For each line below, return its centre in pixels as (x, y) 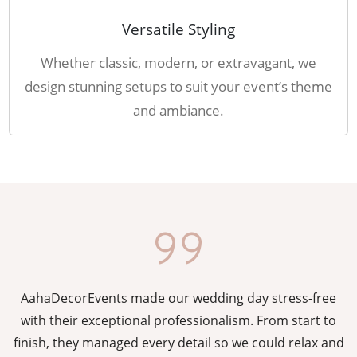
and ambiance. (178, 110)
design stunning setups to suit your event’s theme (178, 86)
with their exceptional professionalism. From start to (178, 320)
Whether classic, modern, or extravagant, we (178, 63)
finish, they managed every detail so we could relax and (178, 343)
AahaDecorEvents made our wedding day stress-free (178, 298)
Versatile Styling (178, 29)
